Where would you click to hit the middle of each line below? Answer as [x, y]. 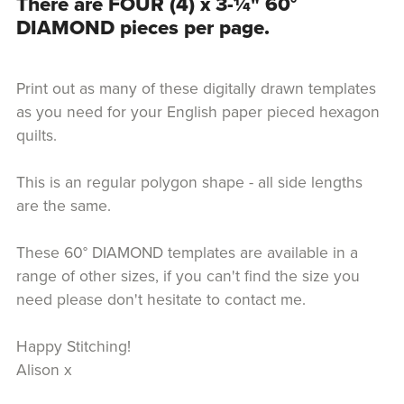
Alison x [44, 370]
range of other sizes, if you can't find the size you [188, 276]
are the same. [65, 206]
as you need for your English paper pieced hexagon [197, 112]
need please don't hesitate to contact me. [161, 299]
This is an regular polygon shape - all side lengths [189, 182]
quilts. [41, 135]
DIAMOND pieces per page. [145, 27]
